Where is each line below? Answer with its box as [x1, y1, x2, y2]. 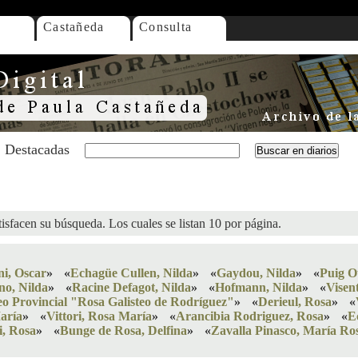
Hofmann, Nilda [215, 280, 302, 294]
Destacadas [5, 141, 70, 157]
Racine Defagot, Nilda [72, 280, 191, 294]
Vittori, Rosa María [46, 309, 152, 323]
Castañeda [43, 20, 105, 34]
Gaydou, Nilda [217, 266, 296, 280]
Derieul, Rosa [258, 295, 332, 308]
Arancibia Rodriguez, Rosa [176, 309, 324, 323]
